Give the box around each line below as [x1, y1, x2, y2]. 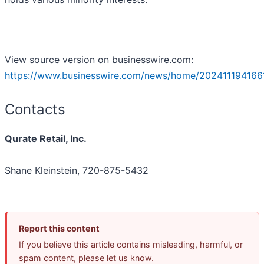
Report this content [19, 223, 100, 234]
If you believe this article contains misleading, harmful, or [19, 239, 243, 250]
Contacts [5, 101, 65, 118]
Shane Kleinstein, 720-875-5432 [5, 164, 148, 177]
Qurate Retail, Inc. [5, 133, 87, 145]
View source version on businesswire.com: [5, 54, 193, 66]
